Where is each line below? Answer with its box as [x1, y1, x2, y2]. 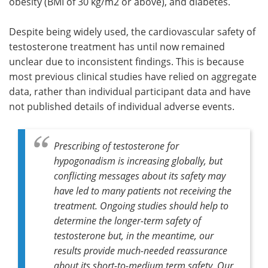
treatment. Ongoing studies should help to [54, 199, 229, 212]
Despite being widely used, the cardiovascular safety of [9, 25, 255, 38]
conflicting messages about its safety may [54, 169, 226, 182]
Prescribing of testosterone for [54, 139, 179, 152]
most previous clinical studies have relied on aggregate [9, 69, 257, 83]
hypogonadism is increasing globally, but [54, 154, 223, 167]
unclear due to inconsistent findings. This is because [9, 54, 244, 68]
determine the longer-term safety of [54, 214, 201, 227]
